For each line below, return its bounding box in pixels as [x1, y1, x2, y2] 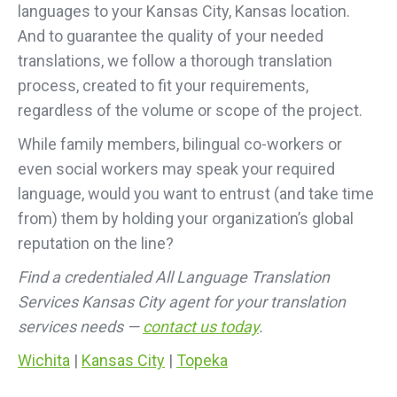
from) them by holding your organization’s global [18, 209, 354, 228]
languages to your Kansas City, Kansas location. [18, 2, 350, 20]
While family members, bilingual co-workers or [18, 135, 342, 153]
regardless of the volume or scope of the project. [18, 101, 362, 120]
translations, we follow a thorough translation [18, 51, 332, 70]
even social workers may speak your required [18, 160, 335, 178]
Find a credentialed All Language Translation [18, 268, 330, 286]
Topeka [176, 351, 228, 370]
